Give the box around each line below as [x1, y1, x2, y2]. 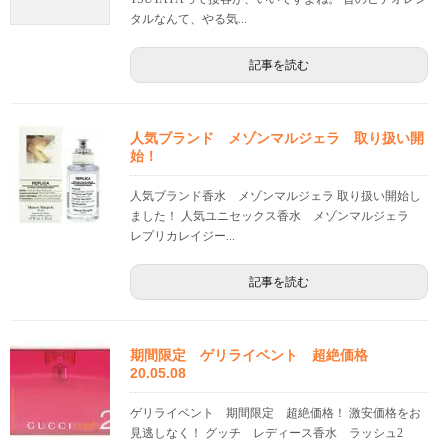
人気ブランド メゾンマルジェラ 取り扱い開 [130, 130, 424, 147]
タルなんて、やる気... [130, 12, 247, 27]
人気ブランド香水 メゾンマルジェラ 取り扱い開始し [130, 189, 421, 204]
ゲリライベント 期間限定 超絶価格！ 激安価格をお [130, 406, 421, 421]
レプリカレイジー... [130, 229, 235, 244]
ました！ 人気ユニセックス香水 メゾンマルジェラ [130, 209, 421, 224]
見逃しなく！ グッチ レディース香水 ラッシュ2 [130, 426, 415, 441]
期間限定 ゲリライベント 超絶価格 [130, 347, 382, 364]
